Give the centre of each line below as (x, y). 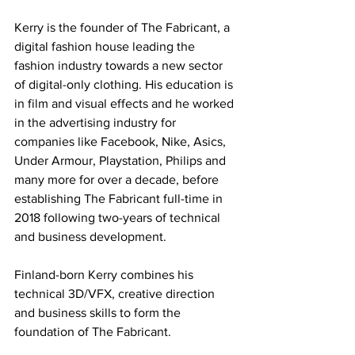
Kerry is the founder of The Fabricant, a (124, 28)
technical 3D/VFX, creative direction (116, 294)
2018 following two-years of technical (119, 218)
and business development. (92, 237)
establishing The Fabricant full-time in (120, 199)
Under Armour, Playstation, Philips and (122, 161)
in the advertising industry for (97, 123)
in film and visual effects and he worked (126, 104)
